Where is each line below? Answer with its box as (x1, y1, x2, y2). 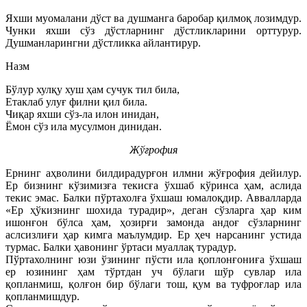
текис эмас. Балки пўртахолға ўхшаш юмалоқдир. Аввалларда (5, 191, 302, 204)
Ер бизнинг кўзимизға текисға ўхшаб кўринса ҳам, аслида (5, 179, 302, 191)
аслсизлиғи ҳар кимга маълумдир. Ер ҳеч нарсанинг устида (5, 228, 302, 241)
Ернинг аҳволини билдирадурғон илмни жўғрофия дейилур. (5, 167, 302, 179)
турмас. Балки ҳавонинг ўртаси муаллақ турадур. (5, 241, 236, 253)
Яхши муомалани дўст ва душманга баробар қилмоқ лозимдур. (5, 12, 302, 24)
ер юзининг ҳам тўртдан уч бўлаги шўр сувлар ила (5, 265, 302, 278)
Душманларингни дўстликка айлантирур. (5, 36, 201, 49)
